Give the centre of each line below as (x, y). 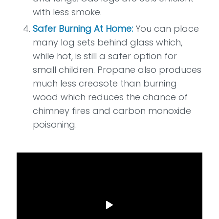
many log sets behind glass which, (107, 43)
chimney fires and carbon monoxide (112, 111)
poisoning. (55, 125)
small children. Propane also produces (117, 70)
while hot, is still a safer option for (105, 56)
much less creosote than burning (105, 84)
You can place (166, 29)
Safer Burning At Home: (83, 29)
